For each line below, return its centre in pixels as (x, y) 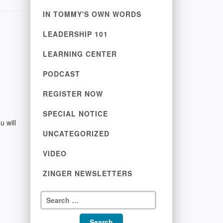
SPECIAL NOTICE (75, 113)
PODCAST (61, 74)
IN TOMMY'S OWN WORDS (92, 14)
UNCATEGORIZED (76, 133)
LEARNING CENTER (80, 54)
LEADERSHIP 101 (75, 34)
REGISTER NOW (73, 94)
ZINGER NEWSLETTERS (88, 173)
